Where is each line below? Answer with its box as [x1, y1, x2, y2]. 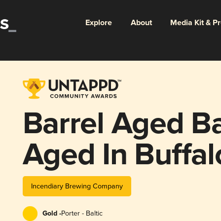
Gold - [42, 209, 61, 218]
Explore [85, 17, 112, 28]
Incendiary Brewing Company [31, 182, 123, 190]
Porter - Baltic [61, 209, 103, 218]
